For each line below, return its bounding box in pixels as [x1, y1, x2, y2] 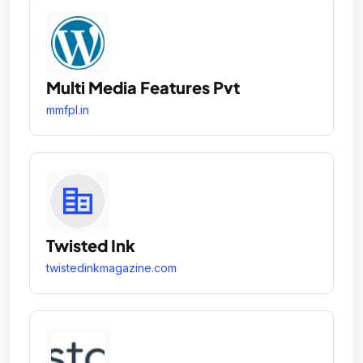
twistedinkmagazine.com [46, 261, 177, 275]
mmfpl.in [46, 103, 89, 117]
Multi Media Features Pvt [46, 77, 240, 97]
